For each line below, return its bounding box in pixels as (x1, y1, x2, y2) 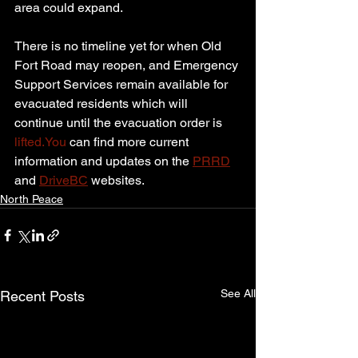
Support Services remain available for (14, 77, 231, 93)
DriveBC (39, 173, 88, 189)
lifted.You (14, 134, 66, 150)
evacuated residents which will (14, 96, 191, 112)
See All (221, 287, 256, 300)
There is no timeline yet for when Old (14, 38, 225, 54)
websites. (88, 173, 145, 189)
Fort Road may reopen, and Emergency (14, 58, 241, 74)
